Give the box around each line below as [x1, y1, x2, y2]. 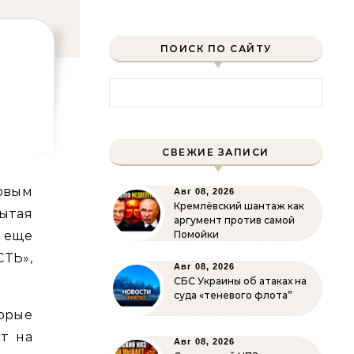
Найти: [108, 79, 155, 94]
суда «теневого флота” [174, 289, 292, 301]
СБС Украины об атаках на [174, 275, 307, 287]
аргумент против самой [174, 214, 295, 226]
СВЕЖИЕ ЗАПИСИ [162, 146, 269, 158]
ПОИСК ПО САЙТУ [160, 43, 272, 55]
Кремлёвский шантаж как [174, 200, 304, 212]
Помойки [174, 228, 219, 240]
